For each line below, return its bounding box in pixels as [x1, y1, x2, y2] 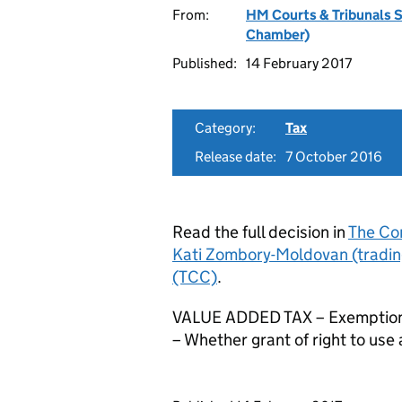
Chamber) [246, 26, 310, 43]
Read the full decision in [172, 222, 348, 242]
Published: [172, 55, 237, 72]
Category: [195, 119, 256, 136]
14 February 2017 [246, 55, 352, 72]
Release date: [195, 148, 276, 165]
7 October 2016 [285, 148, 382, 165]
